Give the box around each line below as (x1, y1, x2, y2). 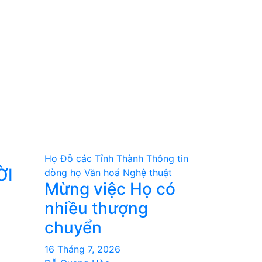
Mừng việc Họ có (44, 179, 175, 199)
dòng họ (44, 167, 81, 178)
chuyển (44, 218, 102, 237)
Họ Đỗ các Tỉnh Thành (44, 153, 143, 164)
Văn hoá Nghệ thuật (84, 167, 172, 178)
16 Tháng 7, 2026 (44, 243, 120, 255)
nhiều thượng (44, 198, 148, 218)
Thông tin (146, 153, 188, 164)
